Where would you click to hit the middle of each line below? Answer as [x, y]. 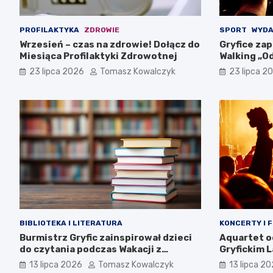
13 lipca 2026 [56, 264]
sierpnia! [240, 68]
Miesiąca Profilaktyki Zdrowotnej [98, 56]
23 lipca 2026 [57, 72]
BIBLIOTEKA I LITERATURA [71, 223]
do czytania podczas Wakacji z [90, 249]
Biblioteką [44, 261]
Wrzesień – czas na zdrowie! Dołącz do [110, 45]
